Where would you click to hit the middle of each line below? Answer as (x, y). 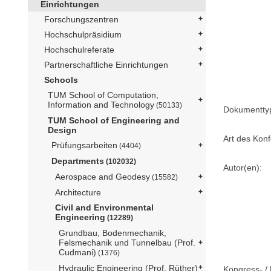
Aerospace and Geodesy (103, 176)
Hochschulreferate (79, 49)
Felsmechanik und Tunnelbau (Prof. (127, 242)
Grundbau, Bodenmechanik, (113, 233)
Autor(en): (243, 167)
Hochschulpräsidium (83, 34)
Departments (78, 161)
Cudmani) (77, 252)
